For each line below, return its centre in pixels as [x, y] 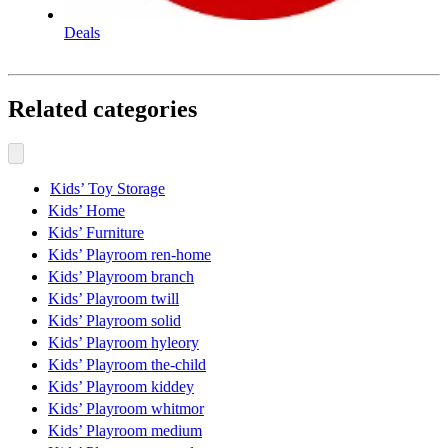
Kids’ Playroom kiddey [121, 386]
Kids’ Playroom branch [121, 276]
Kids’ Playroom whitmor [126, 408]
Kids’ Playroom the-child [127, 364]
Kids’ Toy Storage [107, 188]
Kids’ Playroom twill [113, 298]
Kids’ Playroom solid [114, 320]
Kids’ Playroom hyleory [123, 342]
